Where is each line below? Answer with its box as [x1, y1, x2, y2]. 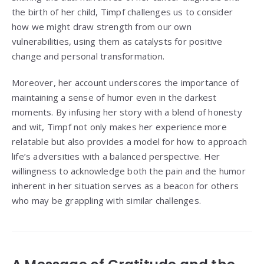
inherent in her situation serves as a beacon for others [12, 180, 239, 192]
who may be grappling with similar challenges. [12, 194, 202, 207]
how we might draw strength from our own [12, 21, 192, 33]
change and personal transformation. [12, 50, 164, 62]
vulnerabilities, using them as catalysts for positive [12, 35, 223, 48]
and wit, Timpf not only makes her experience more [12, 121, 227, 133]
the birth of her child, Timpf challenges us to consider [12, 6, 233, 18]
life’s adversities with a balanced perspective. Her [12, 150, 220, 163]
